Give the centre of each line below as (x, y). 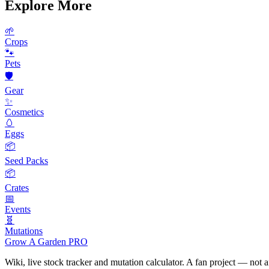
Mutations (24, 231)
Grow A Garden (37, 241)
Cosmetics (24, 112)
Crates (17, 187)
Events (18, 209)
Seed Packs (26, 160)
